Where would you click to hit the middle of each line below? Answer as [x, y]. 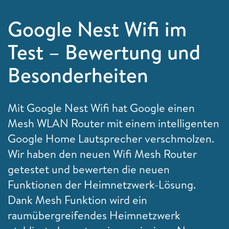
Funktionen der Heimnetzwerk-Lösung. [102, 184]
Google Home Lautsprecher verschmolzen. [111, 138]
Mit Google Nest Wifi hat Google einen [101, 108]
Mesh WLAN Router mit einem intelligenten [113, 123]
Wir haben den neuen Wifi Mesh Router [102, 154]
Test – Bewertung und [104, 52]
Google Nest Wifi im [97, 29]
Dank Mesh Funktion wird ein [77, 200]
